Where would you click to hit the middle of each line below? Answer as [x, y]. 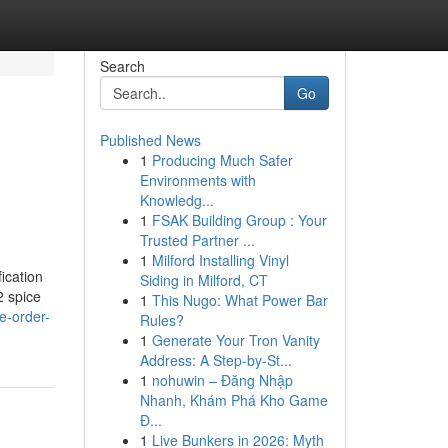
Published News [150, 140]
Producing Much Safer [222, 160]
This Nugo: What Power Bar [239, 300]
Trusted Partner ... [197, 240]
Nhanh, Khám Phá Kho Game [233, 400]
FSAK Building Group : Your [239, 220]
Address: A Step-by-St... [215, 360]
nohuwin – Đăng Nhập [222, 380]
